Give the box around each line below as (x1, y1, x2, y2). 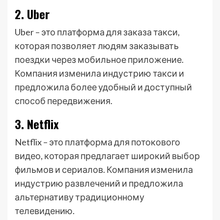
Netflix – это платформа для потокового (15, 137, 180, 147)
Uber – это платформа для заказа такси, (15, 27, 180, 37)
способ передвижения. (15, 95, 112, 106)
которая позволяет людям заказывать (15, 40, 179, 51)
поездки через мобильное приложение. (15, 54, 184, 65)
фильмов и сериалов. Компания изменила (15, 164, 193, 175)
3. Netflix (15, 115, 59, 133)
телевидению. (15, 205, 75, 216)
